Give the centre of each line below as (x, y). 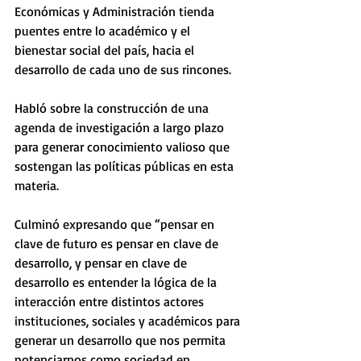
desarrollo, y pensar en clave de (102, 263)
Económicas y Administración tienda (116, 11)
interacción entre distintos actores (111, 301)
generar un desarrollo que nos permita (122, 340)
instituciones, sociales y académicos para (129, 321)
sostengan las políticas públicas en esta (126, 166)
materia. (37, 185)
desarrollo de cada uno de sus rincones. (123, 69)
